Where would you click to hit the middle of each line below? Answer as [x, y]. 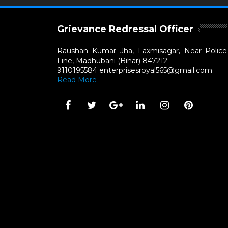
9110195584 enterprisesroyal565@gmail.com [135, 70]
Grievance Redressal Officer [125, 29]
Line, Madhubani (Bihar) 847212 [112, 61]
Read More [77, 80]
